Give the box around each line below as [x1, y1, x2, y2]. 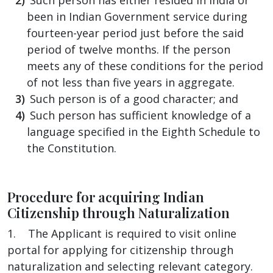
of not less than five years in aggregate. [27, 74, 235, 90]
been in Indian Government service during [27, 9, 247, 24]
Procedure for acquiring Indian [7, 187, 204, 206]
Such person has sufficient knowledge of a [29, 107, 251, 122]
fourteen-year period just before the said [27, 25, 244, 40]
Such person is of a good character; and [29, 91, 238, 106]
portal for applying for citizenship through [7, 242, 233, 257]
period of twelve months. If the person [27, 41, 230, 57]
